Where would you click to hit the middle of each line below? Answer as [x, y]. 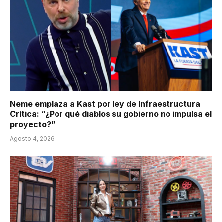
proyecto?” [33, 124]
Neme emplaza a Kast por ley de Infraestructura [105, 103]
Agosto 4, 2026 [32, 138]
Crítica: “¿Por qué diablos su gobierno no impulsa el [111, 114]
